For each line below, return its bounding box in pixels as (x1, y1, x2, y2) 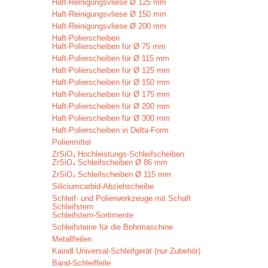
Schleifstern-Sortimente (52, 211, 133, 220)
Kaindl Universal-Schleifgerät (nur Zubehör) (52, 246, 200, 255)
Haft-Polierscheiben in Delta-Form (52, 126, 169, 135)
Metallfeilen (52, 234, 92, 243)
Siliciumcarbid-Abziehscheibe (52, 182, 154, 191)
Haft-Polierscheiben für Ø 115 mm (52, 54, 169, 63)
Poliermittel (52, 138, 91, 147)
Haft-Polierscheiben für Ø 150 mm (52, 78, 170, 87)
